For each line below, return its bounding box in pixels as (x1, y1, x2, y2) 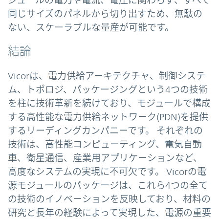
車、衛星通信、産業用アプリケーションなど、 (8, 153, 202, 164)
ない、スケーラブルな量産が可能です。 (8, 22, 174, 33)
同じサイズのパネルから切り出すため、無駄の (8, 8, 202, 20)
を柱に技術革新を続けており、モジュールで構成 (8, 98, 211, 109)
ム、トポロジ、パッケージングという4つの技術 (8, 84, 208, 95)
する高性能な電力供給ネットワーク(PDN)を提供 (8, 111, 208, 123)
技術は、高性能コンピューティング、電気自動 (8, 139, 202, 150)
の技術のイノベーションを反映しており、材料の (8, 194, 211, 205)
